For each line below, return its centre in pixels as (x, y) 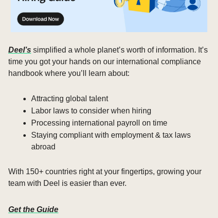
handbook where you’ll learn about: (69, 73)
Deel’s (20, 50)
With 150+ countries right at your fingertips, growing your (105, 171)
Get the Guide (33, 209)
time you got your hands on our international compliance (105, 61)
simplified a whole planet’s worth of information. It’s (119, 50)
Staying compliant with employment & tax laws (111, 135)
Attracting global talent (70, 98)
